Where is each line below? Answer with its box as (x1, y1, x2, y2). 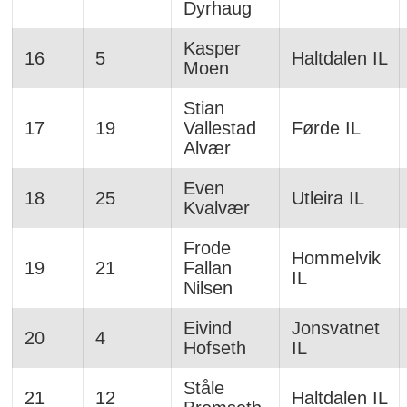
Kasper (183, 37, 241, 58)
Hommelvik (291, 247, 381, 268)
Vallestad (183, 117, 256, 138)
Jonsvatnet (291, 317, 380, 338)
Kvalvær (183, 197, 250, 218)
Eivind (183, 317, 232, 338)
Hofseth (183, 337, 246, 358)
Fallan (183, 257, 232, 278)
